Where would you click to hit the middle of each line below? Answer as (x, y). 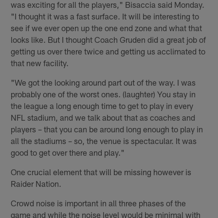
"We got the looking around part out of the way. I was (103, 82)
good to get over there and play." (68, 152)
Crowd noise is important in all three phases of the (99, 203)
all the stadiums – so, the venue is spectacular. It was (104, 140)
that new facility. (40, 63)
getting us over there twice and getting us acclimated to (108, 51)
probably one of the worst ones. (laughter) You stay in (103, 94)
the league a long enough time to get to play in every (102, 105)
